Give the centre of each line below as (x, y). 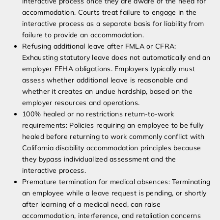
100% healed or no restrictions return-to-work (98, 114)
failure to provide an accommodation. (83, 35)
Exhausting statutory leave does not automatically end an (116, 58)
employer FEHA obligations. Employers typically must (109, 69)
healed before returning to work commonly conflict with (113, 137)
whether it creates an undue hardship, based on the (107, 92)
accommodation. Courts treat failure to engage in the (110, 13)
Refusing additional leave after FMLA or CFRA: (99, 46)
